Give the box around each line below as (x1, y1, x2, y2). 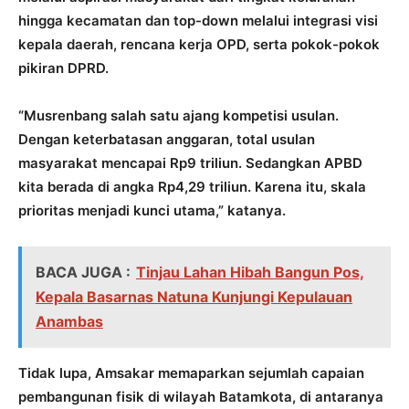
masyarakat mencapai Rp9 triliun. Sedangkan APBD (18, 153, 362, 172)
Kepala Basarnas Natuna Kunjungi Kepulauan (36, 287, 352, 306)
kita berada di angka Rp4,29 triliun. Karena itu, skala (18, 177, 366, 195)
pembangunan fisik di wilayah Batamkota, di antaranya (18, 387, 383, 405)
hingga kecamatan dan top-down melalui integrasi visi (18, 11, 378, 29)
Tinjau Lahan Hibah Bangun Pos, (136, 262, 364, 281)
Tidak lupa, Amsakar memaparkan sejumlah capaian (18, 363, 364, 382)
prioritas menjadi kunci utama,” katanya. (18, 201, 286, 219)
